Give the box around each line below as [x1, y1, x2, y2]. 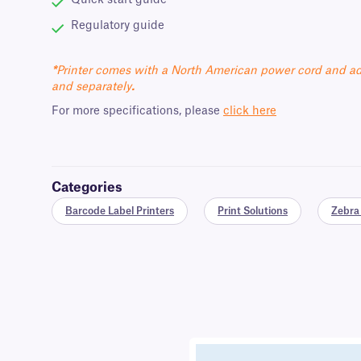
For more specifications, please [52, 106, 223, 118]
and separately [52, 81, 131, 93]
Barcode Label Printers [65, 206, 174, 217]
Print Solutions [218, 206, 288, 217]
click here [223, 106, 276, 118]
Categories [52, 181, 122, 195]
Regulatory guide [71, 20, 164, 32]
